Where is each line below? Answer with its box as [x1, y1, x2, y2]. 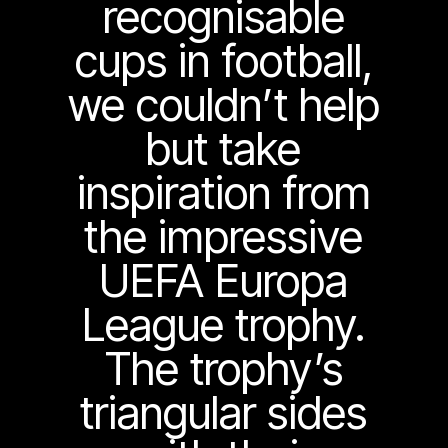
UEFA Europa [99, 254, 349, 309]
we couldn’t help [67, 78, 380, 133]
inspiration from [76, 166, 371, 221]
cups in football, [74, 34, 373, 89]
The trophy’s [104, 342, 343, 397]
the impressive [84, 210, 364, 265]
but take [146, 122, 302, 177]
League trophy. [82, 298, 366, 353]
